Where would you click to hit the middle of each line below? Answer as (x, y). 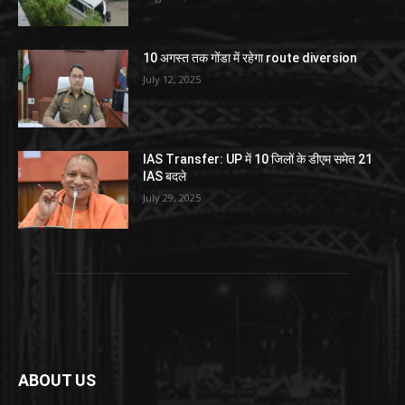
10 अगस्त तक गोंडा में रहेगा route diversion (250, 58)
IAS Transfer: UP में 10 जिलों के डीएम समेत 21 (258, 160)
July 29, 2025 (172, 198)
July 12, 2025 (172, 80)
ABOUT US (57, 380)
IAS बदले (165, 177)
